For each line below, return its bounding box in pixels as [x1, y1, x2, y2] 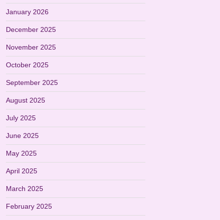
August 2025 [6, 96, 45, 104]
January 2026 [6, 8, 49, 16]
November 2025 [6, 43, 56, 51]
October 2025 [6, 61, 49, 69]
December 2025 [6, 26, 56, 33]
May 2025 [6, 149, 37, 157]
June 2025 [6, 132, 39, 139]
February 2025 [6, 202, 52, 210]
